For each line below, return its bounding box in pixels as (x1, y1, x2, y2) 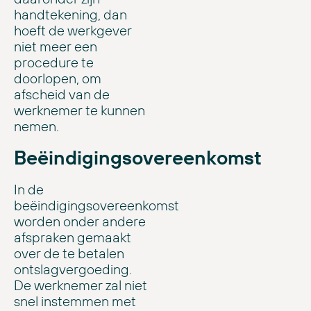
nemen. (14, 117, 59, 135)
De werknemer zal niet (14, 276, 147, 294)
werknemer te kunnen (14, 101, 145, 119)
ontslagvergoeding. (14, 260, 132, 278)
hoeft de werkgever (14, 22, 132, 40)
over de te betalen (14, 244, 124, 262)
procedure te (14, 53, 94, 72)
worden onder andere (14, 212, 146, 230)
